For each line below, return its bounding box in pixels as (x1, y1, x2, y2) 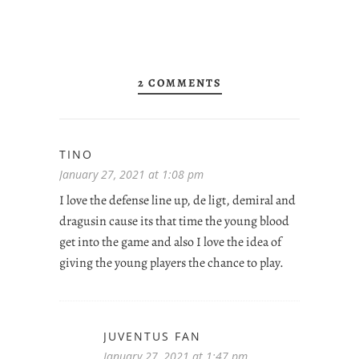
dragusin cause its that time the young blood (59, 212, 289, 230)
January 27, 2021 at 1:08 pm (59, 166, 204, 182)
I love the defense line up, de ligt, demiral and (59, 191, 296, 209)
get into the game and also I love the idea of (59, 232, 281, 251)
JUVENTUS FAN (103, 328, 201, 344)
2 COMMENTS (137, 75, 222, 91)
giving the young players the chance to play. (59, 253, 284, 272)
